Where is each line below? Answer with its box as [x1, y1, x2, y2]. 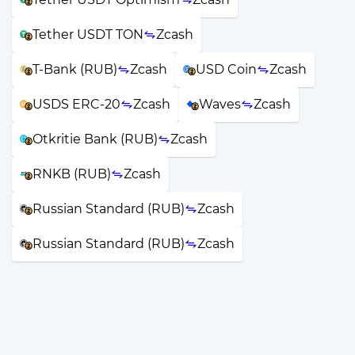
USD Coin [196, 62, 257, 78]
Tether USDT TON [32, 27, 143, 43]
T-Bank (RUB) [32, 62, 117, 78]
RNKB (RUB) [32, 166, 111, 182]
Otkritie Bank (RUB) [32, 132, 158, 147]
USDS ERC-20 [32, 97, 120, 113]
